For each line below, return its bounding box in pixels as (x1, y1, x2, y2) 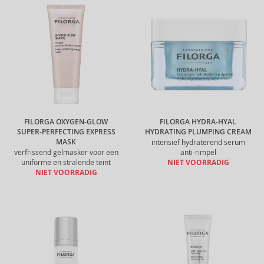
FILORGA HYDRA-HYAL (160, 117, 236, 127)
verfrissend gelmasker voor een (14, 148, 118, 157)
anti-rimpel (180, 148, 216, 157)
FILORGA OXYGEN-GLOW (24, 117, 108, 127)
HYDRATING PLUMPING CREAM (144, 127, 252, 137)
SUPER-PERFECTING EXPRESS (16, 127, 115, 137)
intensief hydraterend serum (151, 138, 245, 147)
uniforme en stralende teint (21, 158, 111, 167)
